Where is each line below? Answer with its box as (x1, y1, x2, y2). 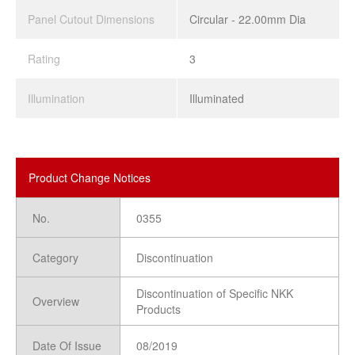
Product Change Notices (29, 170, 151, 186)
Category (32, 249, 78, 265)
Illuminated (189, 90, 244, 107)
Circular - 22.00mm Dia (189, 11, 306, 28)
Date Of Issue (32, 337, 101, 353)
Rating (28, 51, 60, 67)
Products (136, 301, 181, 318)
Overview (32, 293, 79, 310)
